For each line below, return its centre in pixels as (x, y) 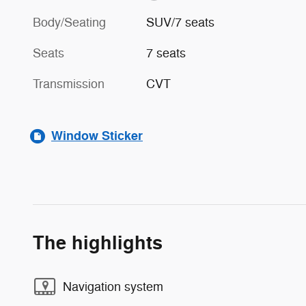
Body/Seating (69, 23)
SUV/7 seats (181, 23)
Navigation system (113, 287)
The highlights (98, 244)
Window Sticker (97, 136)
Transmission (69, 84)
